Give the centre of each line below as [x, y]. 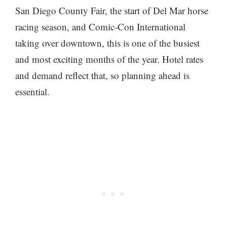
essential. [32, 91]
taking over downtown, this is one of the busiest [107, 43]
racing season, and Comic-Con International [100, 27]
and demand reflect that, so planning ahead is [102, 75]
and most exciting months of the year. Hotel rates [109, 59]
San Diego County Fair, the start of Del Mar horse [112, 10]
